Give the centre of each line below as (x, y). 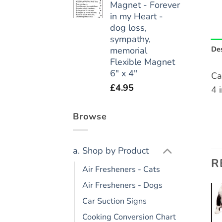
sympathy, (130, 39)
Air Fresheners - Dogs (122, 185)
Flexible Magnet (142, 62)
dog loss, (128, 28)
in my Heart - (137, 16)
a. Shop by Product (111, 150)
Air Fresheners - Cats (121, 169)
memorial (129, 50)
